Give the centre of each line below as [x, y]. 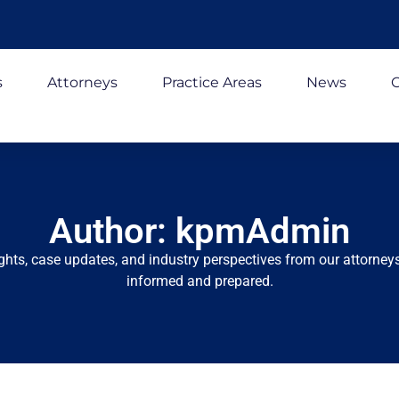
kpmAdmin [263, 231]
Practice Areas [212, 82]
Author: [112, 231]
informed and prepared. [199, 281]
